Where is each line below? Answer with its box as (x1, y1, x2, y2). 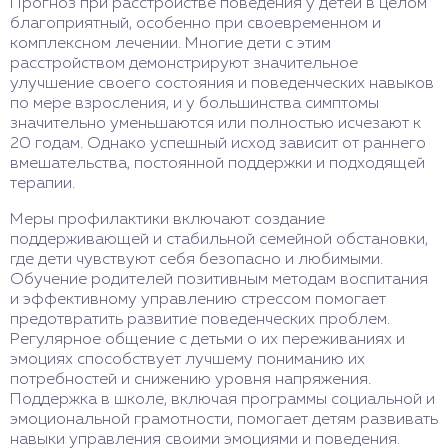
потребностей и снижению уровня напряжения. (10, 371, 371, 388)
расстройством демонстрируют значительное (10, 55, 358, 72)
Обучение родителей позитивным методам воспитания (10, 271, 428, 288)
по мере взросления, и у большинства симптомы (10, 95, 379, 112)
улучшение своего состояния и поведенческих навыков (10, 75, 434, 92)
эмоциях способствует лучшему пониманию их (10, 351, 365, 368)
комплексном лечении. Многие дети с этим (10, 35, 331, 52)
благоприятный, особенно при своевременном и (10, 15, 381, 32)
